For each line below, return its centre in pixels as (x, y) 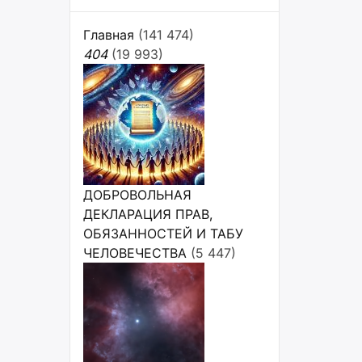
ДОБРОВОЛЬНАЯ (137, 195)
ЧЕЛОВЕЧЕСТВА (135, 253)
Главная (109, 35)
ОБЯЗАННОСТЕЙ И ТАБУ (163, 234)
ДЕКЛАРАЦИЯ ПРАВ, (148, 214)
